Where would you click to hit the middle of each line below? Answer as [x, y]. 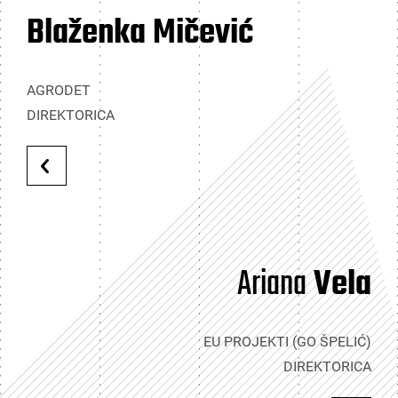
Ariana [272, 285]
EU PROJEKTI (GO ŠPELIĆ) [287, 342]
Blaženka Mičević [140, 34]
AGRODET [59, 90]
